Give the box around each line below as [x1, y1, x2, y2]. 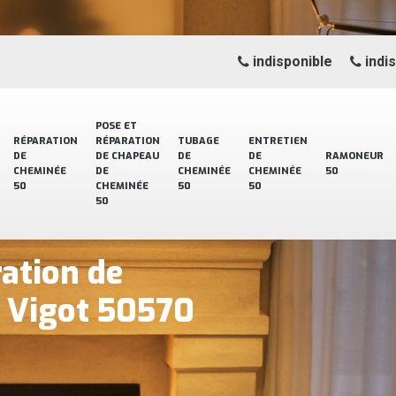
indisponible [249, 53, 332, 70]
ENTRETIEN [248, 134, 308, 148]
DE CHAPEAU [95, 149, 159, 163]
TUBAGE [178, 134, 219, 148]
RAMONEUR [325, 149, 384, 163]
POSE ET [95, 119, 137, 133]
